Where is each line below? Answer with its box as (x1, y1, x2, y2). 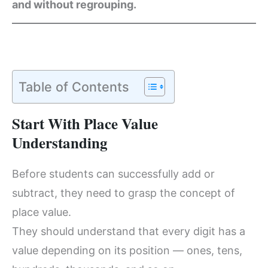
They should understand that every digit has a (12, 225, 245, 238)
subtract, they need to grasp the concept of (12, 187, 235, 200)
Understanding (12, 132, 108, 154)
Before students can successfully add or (12, 167, 215, 181)
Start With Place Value (12, 112, 158, 135)
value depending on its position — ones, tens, (12, 244, 242, 257)
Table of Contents (19, 78, 129, 95)
